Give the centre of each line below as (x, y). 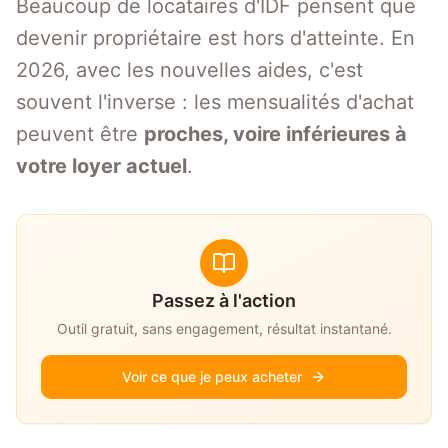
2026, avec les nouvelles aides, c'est (189, 70)
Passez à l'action (224, 300)
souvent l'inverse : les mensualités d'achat (215, 102)
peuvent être (80, 134)
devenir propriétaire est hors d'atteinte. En (215, 38)
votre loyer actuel (101, 166)
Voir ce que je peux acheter (212, 376)
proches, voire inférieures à (275, 134)
